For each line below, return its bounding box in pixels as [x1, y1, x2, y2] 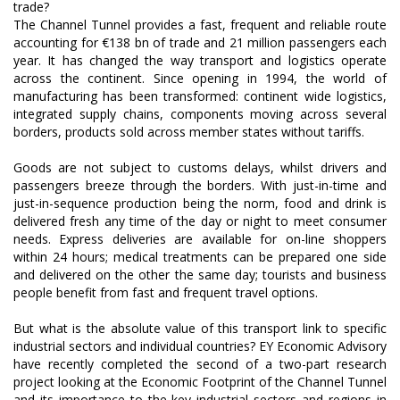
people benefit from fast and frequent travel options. [13, 284, 318, 301]
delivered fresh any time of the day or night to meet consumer [13, 212, 387, 229]
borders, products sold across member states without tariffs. [13, 123, 364, 140]
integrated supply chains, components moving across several [13, 105, 387, 122]
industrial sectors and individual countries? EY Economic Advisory [13, 337, 387, 354]
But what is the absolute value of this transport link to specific [13, 320, 387, 337]
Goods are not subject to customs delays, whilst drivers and [13, 159, 387, 176]
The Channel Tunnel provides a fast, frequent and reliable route [13, 16, 387, 33]
